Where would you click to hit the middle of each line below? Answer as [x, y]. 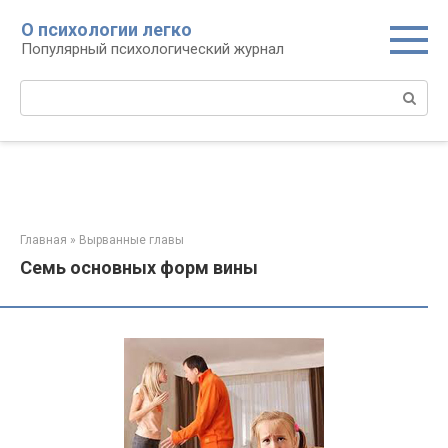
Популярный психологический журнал [152, 49]
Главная [43, 240]
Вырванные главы [131, 240]
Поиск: [43, 90]
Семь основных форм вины [139, 267]
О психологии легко [106, 29]
